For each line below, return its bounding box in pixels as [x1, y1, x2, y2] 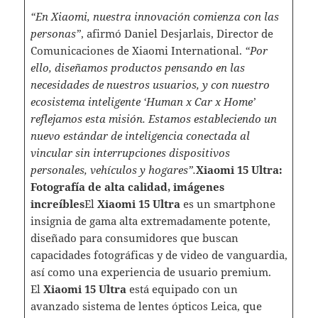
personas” [30, 26, 81, 40]
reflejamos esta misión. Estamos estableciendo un [30, 111, 277, 126]
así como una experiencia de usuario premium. [30, 264, 271, 279]
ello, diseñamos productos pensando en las [30, 60, 245, 75]
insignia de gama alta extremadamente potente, [30, 213, 270, 228]
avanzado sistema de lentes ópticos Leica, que [30, 298, 262, 313]
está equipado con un [128, 281, 238, 296]
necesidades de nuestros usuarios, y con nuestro [30, 77, 270, 92]
